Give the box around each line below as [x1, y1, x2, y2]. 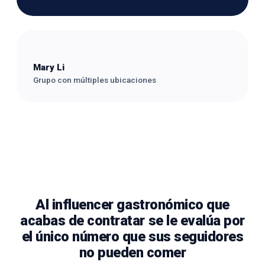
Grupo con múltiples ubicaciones [33, 75, 156, 85]
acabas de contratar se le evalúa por [20, 212, 245, 229]
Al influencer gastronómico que [35, 196, 230, 213]
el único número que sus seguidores [21, 228, 244, 245]
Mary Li [33, 62, 64, 73]
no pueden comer [79, 244, 186, 261]
